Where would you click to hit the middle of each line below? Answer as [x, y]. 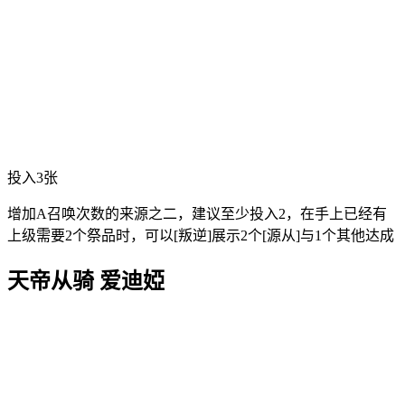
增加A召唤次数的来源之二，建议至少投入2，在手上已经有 [197, 213]
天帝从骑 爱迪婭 [86, 281]
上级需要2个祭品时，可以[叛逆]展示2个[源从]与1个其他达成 [201, 235]
